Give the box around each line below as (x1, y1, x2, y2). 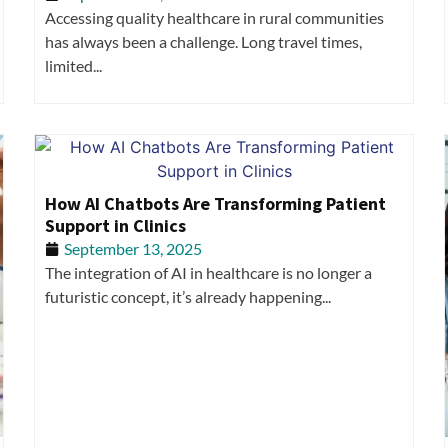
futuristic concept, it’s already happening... (45, 286, 331, 306)
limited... (45, 56, 102, 76)
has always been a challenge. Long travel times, (45, 32, 362, 52)
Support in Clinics (45, 213, 186, 237)
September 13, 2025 (64, 238, 202, 258)
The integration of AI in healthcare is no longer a (45, 262, 372, 282)
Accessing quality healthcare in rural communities (45, 8, 384, 28)
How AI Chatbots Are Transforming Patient (45, 191, 386, 215)
